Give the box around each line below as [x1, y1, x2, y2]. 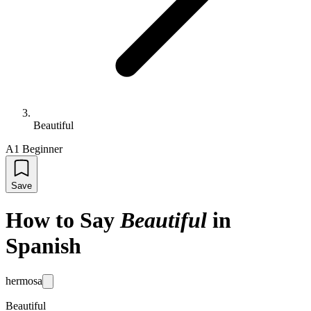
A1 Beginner [6, 143, 62, 155]
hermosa [6, 274, 42, 287]
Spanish [6, 233, 81, 259]
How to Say [6, 208, 115, 233]
